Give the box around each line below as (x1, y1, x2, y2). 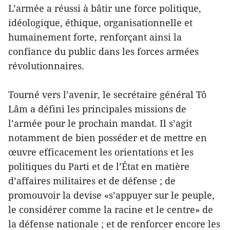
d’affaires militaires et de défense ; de (8, 174, 176, 187)
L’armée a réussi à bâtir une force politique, (8, 2, 201, 14)
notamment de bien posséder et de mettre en (8, 131, 207, 144)
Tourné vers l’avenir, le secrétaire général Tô (8, 88, 206, 101)
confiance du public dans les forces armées (8, 45, 199, 57)
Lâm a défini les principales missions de (8, 102, 186, 115)
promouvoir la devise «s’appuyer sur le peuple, (8, 188, 215, 201)
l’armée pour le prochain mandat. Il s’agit (8, 117, 192, 129)
